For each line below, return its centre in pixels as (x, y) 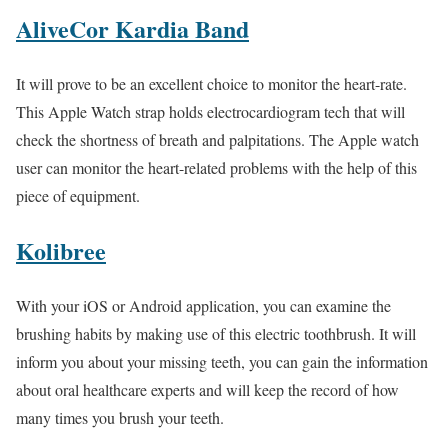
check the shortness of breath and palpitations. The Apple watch (217, 139)
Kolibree (61, 250)
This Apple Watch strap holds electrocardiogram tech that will (210, 111)
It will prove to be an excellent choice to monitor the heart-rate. (211, 83)
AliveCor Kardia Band (132, 28)
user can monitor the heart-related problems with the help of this (216, 167)
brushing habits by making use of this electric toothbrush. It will (216, 333)
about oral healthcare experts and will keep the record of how (207, 389)
